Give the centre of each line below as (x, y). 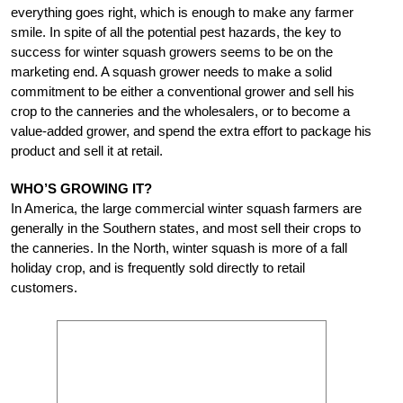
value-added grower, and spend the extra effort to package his (191, 130)
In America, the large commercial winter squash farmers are (186, 208)
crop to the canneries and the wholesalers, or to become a (180, 111)
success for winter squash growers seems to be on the (172, 51)
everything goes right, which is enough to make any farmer (182, 12)
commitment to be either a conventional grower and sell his (183, 91)
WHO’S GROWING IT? (81, 188)
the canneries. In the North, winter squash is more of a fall (179, 247)
